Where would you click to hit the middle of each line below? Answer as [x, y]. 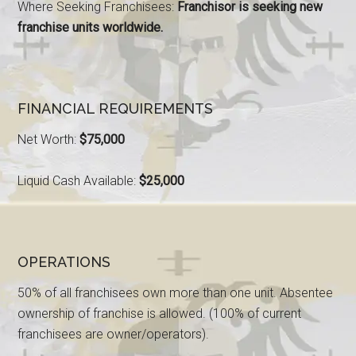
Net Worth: [49, 139]
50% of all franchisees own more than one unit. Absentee [176, 293]
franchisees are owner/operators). [114, 334]
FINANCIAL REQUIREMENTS [116, 108]
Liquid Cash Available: [79, 181]
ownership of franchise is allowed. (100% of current [160, 313]
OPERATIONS [64, 262]
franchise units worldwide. [91, 27]
